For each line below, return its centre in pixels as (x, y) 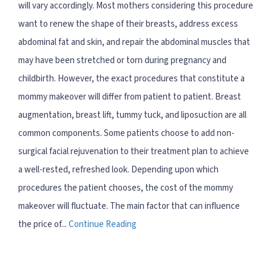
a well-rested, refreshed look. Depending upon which (118, 169)
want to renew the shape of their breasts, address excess (128, 24)
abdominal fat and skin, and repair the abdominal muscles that (134, 42)
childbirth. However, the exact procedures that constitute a (131, 78)
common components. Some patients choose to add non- (126, 133)
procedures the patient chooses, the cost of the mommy (126, 188)
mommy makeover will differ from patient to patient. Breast (130, 97)
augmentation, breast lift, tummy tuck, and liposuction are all (132, 115)
